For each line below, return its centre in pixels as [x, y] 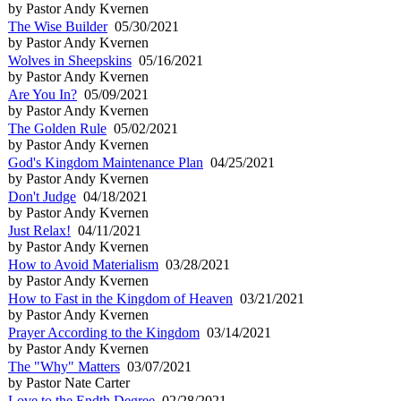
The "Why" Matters [64, 366]
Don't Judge [42, 196]
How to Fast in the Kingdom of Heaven [120, 298]
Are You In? [43, 94]
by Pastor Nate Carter [69, 382]
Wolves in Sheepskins [70, 60]
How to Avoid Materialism [83, 264]
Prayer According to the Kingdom [104, 332]
